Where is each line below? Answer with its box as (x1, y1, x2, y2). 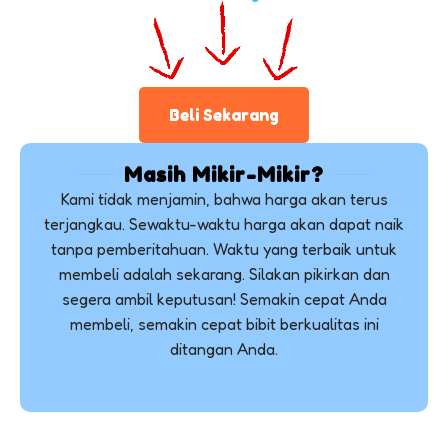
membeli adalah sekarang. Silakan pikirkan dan (58, 263, 390, 284)
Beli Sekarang (169, 104, 279, 125)
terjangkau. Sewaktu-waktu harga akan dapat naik (44, 213, 404, 234)
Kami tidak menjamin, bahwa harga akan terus (60, 188, 388, 209)
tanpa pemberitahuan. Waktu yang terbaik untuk (51, 238, 397, 259)
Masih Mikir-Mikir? (124, 162, 324, 187)
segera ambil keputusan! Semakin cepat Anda (61, 288, 387, 309)
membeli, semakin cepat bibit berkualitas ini (69, 313, 379, 334)
